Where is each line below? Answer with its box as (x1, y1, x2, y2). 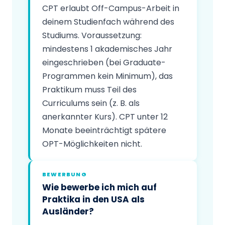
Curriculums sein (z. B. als (42, 97, 140, 109)
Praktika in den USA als (42, 193, 145, 205)
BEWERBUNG (42, 170, 87, 178)
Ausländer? (42, 205, 94, 217)
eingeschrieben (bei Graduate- (42, 56, 166, 68)
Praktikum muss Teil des (42, 83, 137, 95)
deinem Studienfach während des (42, 16, 174, 28)
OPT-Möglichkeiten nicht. (42, 138, 142, 150)
